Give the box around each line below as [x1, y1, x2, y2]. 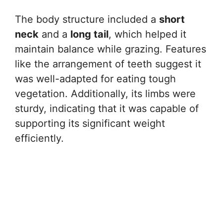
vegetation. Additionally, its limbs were [15, 88, 196, 100]
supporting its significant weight [15, 117, 165, 129]
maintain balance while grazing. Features [15, 43, 206, 55]
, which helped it [109, 28, 186, 40]
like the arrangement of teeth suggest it [15, 58, 201, 70]
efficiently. [15, 132, 64, 144]
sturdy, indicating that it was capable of [15, 103, 199, 114]
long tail [70, 28, 109, 40]
